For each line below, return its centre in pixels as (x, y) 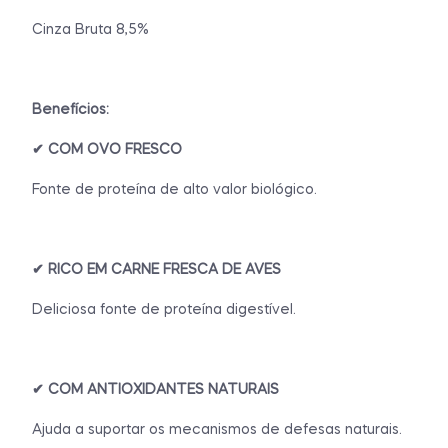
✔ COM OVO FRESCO (107, 149)
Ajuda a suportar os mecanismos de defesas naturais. (219, 429)
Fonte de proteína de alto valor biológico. (174, 189)
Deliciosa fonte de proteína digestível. (164, 309)
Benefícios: (70, 109)
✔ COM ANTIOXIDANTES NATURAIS (155, 389)
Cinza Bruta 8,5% (90, 29)
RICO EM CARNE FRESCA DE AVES (164, 269)
